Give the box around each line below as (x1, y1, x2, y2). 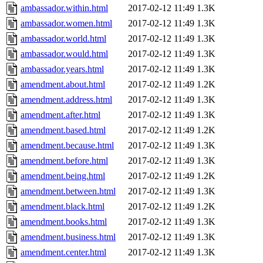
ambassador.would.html (21, 49, 108, 59)
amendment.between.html (21, 186, 116, 197)
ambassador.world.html (21, 33, 106, 44)
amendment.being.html (21, 171, 105, 181)
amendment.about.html (21, 79, 105, 90)
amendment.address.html (21, 95, 112, 105)
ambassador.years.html (21, 64, 104, 75)
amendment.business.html (21, 232, 116, 242)
